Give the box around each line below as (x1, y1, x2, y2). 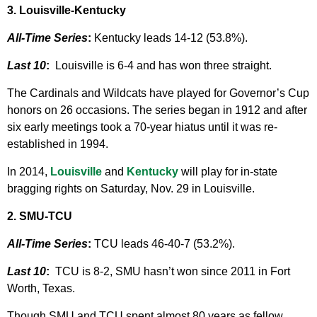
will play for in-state (178, 166, 277, 178)
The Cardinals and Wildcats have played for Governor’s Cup (7, 87, 309, 100)
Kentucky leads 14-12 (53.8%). (91, 32, 248, 45)
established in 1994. (7, 138, 108, 151)
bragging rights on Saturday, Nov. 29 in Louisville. (7, 183, 255, 195)
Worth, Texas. (7, 282, 75, 295)
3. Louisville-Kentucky (7, 4, 126, 17)
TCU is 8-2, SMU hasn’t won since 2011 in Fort (55, 265, 290, 278)
